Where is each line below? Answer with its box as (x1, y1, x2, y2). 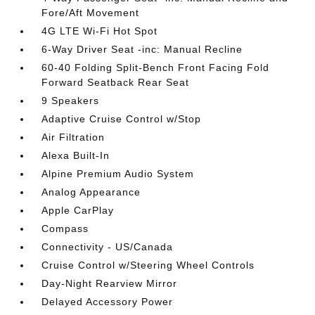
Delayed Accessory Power (41, 295, 174, 307)
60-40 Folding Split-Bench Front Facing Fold (41, 61, 270, 73)
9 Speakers (41, 94, 100, 106)
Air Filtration (41, 131, 105, 143)
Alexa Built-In (41, 149, 110, 161)
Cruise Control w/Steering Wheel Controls (41, 259, 255, 271)
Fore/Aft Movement (41, 6, 140, 18)
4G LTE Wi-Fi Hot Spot (41, 25, 158, 37)
